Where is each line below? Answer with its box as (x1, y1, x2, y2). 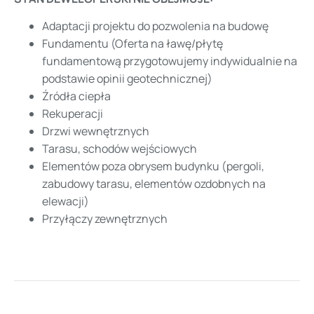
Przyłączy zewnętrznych (42, 211, 168, 227)
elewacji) (42, 193, 89, 210)
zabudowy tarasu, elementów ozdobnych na (42, 176, 266, 192)
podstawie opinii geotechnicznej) (42, 71, 212, 87)
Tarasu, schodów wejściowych (42, 141, 197, 157)
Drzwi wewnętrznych (42, 123, 149, 139)
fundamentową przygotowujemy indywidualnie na (42, 53, 297, 69)
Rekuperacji (42, 106, 103, 122)
